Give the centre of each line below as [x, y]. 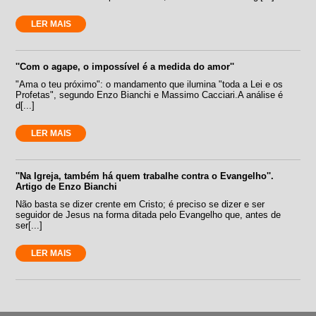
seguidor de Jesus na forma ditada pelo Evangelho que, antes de [148, 214]
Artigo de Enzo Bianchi [67, 186]
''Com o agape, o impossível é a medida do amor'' [125, 66]
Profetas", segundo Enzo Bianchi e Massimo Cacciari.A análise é [150, 95]
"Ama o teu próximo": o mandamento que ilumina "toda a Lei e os [150, 84]
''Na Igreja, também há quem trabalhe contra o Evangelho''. [145, 176]
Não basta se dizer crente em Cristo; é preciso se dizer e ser [140, 204]
